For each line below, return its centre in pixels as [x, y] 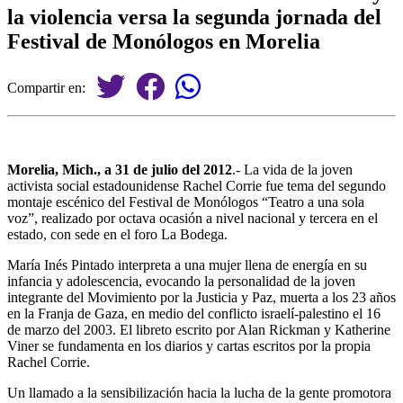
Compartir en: [52, 87]
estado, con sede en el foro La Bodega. [117, 234]
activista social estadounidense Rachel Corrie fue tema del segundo [197, 185]
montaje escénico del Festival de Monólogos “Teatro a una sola [186, 201]
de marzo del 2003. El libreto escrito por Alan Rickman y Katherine [199, 329]
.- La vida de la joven [292, 169]
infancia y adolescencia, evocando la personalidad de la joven [181, 281]
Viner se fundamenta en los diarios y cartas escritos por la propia [189, 345]
